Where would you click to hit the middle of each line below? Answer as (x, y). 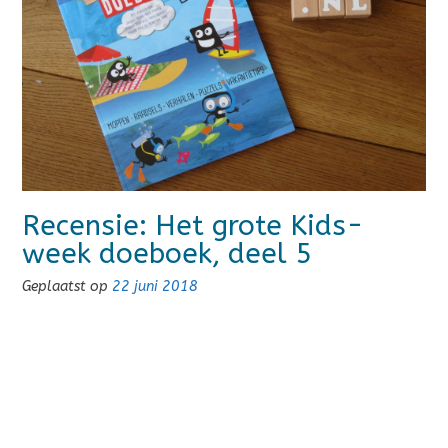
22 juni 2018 (155, 286)
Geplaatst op (67, 286)
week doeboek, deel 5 (167, 253)
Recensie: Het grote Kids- (193, 225)
